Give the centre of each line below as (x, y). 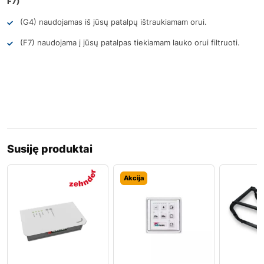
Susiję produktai (50, 148)
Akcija (134, 178)
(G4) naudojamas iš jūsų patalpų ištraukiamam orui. (113, 22)
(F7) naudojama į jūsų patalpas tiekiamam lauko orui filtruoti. (130, 42)
